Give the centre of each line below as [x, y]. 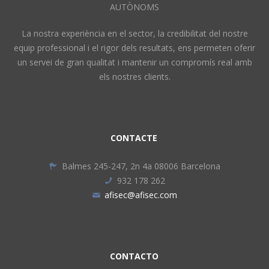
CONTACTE [134, 138]
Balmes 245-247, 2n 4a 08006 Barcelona [141, 166]
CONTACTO [134, 256]
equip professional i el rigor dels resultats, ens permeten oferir [134, 48]
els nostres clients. [134, 77]
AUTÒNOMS [134, 7]
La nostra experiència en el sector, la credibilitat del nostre [134, 33]
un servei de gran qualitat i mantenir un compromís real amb [134, 62]
